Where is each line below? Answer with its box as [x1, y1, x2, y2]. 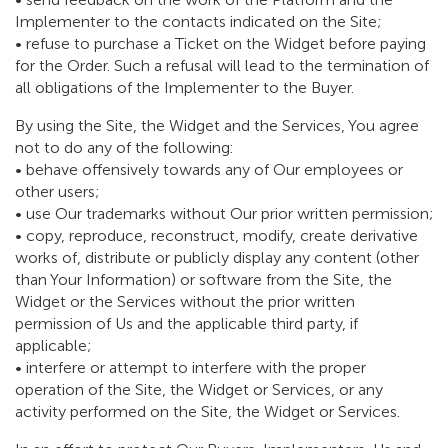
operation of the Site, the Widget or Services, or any [15, 380, 383, 400]
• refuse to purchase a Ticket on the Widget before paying [15, 34, 426, 54]
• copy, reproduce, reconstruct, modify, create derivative [15, 226, 418, 246]
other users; [15, 182, 99, 202]
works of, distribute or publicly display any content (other [15, 248, 419, 268]
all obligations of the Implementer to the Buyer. [15, 78, 354, 98]
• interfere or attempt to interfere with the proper [15, 358, 366, 378]
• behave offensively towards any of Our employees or [15, 160, 403, 180]
